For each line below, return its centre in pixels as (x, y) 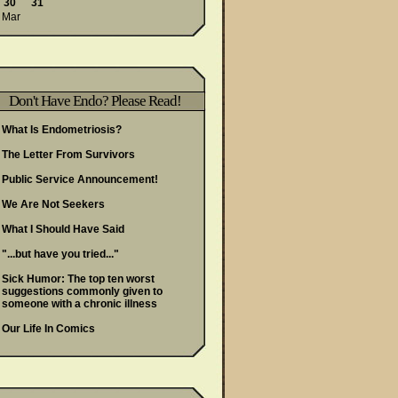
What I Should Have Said (63, 229)
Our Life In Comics (48, 329)
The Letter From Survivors (68, 155)
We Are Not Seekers (53, 204)
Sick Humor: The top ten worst (78, 279)
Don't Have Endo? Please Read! (95, 101)
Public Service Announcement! (80, 179)
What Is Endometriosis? (62, 130)
